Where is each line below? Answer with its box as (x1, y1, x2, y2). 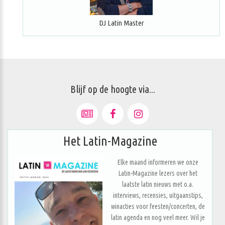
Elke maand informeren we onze (117, 158, 198, 166)
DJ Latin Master (98, 18, 144, 27)
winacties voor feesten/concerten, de (110, 202, 205, 210)
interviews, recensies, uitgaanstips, (113, 191, 203, 199)
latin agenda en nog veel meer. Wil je (110, 213, 205, 221)
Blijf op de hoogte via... (70, 83, 155, 95)
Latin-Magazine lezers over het (118, 169, 197, 177)
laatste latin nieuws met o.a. (122, 180, 193, 188)
